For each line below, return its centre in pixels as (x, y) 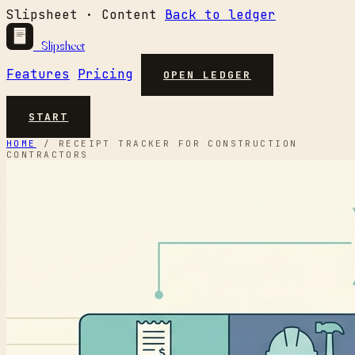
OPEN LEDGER (207, 75)
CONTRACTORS (48, 155)
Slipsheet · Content (82, 15)
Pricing (105, 74)
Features (38, 74)
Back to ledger (220, 15)
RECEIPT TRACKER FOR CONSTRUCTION (178, 143)
